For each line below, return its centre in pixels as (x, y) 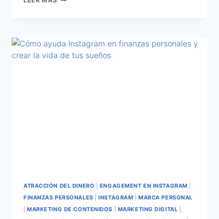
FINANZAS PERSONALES (58, 197)
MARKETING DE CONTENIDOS (70, 209)
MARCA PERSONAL (165, 197)
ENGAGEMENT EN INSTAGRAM (143, 186)
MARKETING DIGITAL (148, 209)
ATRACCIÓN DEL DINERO (59, 186)
